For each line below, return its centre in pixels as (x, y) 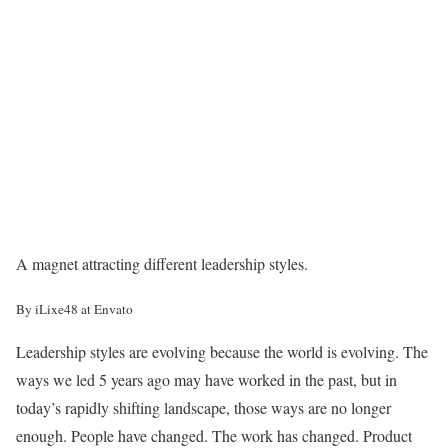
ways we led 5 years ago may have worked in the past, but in (206, 379)
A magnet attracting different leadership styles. (162, 263)
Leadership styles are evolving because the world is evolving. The (222, 351)
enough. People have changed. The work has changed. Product (214, 435)
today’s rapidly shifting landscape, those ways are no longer (203, 407)
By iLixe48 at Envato (74, 309)
